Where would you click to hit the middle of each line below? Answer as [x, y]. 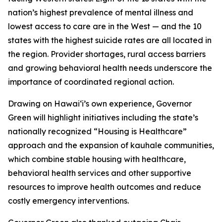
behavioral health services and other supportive [100, 173]
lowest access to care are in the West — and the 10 [105, 26]
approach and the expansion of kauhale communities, [111, 145]
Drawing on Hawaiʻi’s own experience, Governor [100, 104]
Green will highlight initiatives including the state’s [103, 117]
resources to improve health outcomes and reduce [105, 187]
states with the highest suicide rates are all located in [110, 40]
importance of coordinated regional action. [91, 82]
